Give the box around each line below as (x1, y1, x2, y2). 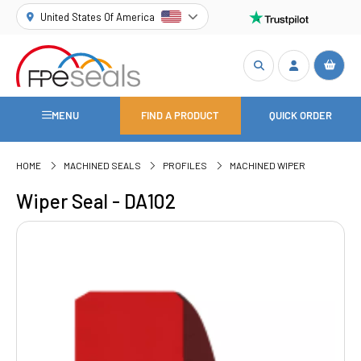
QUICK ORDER (269, 109, 333, 122)
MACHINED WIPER (229, 160, 305, 172)
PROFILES (163, 160, 208, 172)
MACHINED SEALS (63, 160, 141, 172)
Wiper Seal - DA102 (16, 189, 176, 213)
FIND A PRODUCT (141, 109, 220, 122)
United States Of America (40, 10, 156, 23)
